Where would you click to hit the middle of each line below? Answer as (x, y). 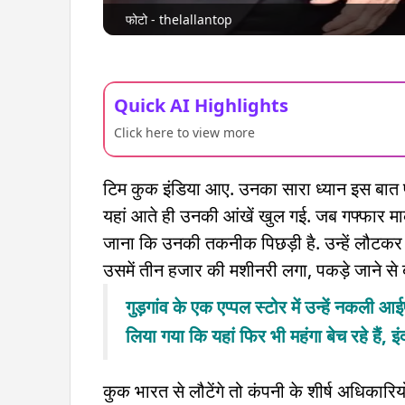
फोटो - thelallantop (179, 19)
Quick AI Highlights (201, 105)
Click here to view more (184, 132)
